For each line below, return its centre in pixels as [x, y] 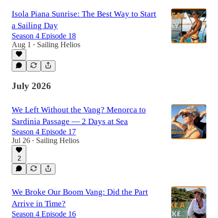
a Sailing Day [35, 26]
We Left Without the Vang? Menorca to [79, 110]
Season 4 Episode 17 [44, 132]
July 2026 [31, 86]
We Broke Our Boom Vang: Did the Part [80, 192]
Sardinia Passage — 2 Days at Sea [70, 122]
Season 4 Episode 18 [44, 36]
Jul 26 [21, 141]
